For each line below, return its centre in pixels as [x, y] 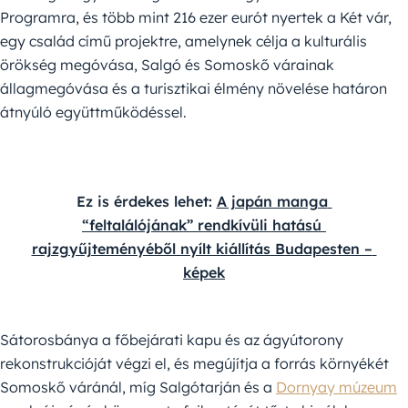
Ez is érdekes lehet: [146, 202]
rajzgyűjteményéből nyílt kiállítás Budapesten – [202, 249]
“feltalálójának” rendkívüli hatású [202, 225]
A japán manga [272, 202]
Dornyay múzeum [337, 388]
